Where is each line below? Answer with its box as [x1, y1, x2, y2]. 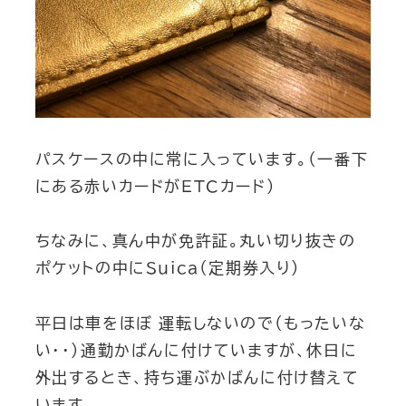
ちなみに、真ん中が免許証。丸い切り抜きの [34, 233, 356, 249]
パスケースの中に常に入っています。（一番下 [34, 150, 369, 167]
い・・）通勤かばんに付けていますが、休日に [34, 343, 358, 358]
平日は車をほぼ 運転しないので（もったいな [34, 315, 366, 331]
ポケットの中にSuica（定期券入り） [34, 260, 301, 276]
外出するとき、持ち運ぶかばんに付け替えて [34, 370, 360, 385]
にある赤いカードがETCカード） [34, 178, 276, 194]
